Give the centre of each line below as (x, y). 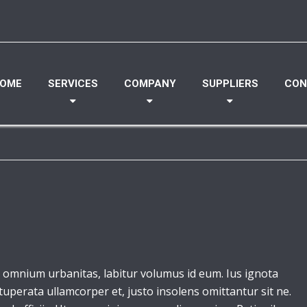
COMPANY (150, 84)
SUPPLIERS (230, 84)
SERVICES (73, 84)
